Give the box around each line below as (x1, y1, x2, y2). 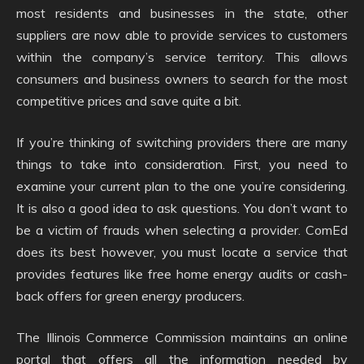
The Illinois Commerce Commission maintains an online (16, 328, 348, 345)
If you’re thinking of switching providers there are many (16, 133, 348, 150)
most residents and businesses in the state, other (16, 4, 348, 21)
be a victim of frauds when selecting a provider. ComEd (16, 221, 348, 238)
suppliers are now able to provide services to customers (16, 26, 348, 43)
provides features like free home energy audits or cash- (16, 265, 348, 282)
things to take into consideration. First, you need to (16, 155, 348, 172)
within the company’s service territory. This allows (16, 48, 348, 65)
